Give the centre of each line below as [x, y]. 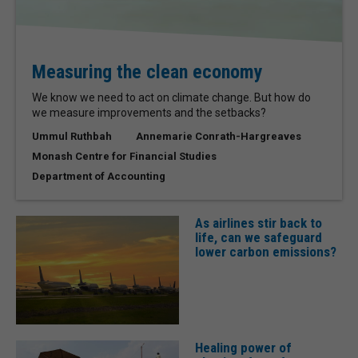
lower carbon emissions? [266, 251]
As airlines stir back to [259, 223]
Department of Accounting [99, 176]
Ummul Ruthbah [72, 136]
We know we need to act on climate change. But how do [171, 97]
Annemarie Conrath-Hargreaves [219, 136]
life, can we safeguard [259, 237]
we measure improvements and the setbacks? [149, 112]
